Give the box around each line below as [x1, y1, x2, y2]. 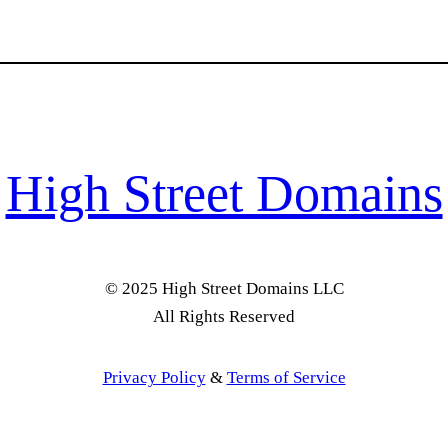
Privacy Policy [102, 368, 206, 388]
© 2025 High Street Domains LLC [104, 278, 344, 298]
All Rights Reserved [153, 306, 295, 326]
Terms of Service [226, 368, 346, 388]
